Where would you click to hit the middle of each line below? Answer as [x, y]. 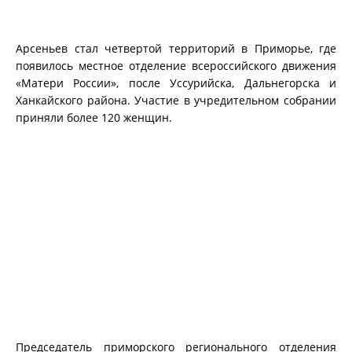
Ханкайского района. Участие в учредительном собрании [176, 101]
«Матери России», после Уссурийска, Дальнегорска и [176, 83]
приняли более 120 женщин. [94, 118]
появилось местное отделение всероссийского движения [176, 66]
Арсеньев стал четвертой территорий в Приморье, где [176, 49]
